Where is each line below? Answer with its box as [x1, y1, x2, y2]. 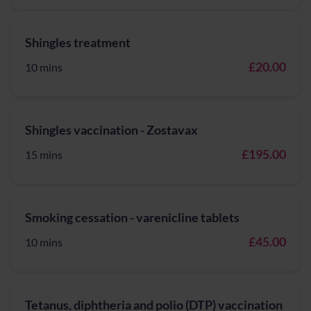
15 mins [25, 148, 62, 161]
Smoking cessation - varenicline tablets [25, 210, 239, 225]
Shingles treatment [25, 35, 131, 50]
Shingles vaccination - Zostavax [25, 122, 198, 137]
